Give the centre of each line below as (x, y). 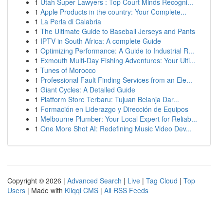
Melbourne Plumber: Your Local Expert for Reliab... (119, 119)
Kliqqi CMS (82, 190)
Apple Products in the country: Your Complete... (113, 12)
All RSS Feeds (126, 190)
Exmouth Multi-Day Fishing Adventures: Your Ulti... (118, 60)
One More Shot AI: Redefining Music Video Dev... (116, 128)
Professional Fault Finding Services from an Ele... (116, 80)
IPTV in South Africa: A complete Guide (101, 41)
